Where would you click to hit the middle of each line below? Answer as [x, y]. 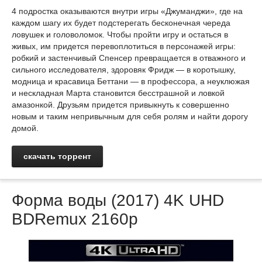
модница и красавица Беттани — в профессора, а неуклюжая [131, 81]
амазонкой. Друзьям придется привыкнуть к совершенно [120, 105]
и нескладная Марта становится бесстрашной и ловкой [118, 93]
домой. [25, 128]
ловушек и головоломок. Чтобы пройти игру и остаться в [120, 35]
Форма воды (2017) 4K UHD [118, 200]
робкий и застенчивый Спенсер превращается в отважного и [129, 58]
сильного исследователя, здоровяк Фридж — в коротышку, [124, 70]
